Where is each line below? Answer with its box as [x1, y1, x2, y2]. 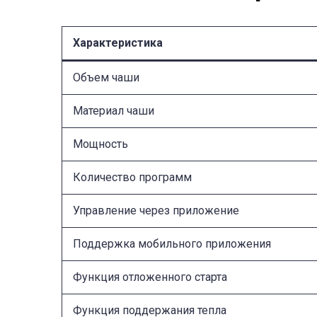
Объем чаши [73, 70, 139, 84]
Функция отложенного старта [73, 270, 227, 284]
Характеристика [73, 35, 163, 50]
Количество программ [73, 170, 192, 184]
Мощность [73, 137, 128, 151]
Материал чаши [73, 103, 154, 117]
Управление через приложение [73, 203, 239, 217]
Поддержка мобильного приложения [73, 236, 271, 250]
